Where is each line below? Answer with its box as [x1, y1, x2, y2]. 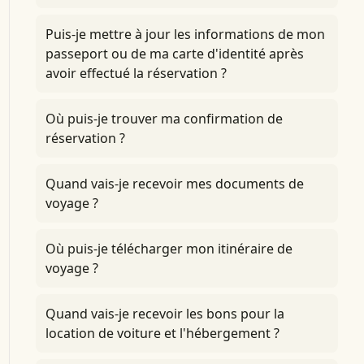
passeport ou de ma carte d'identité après [45, 45, 304, 63]
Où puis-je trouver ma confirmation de [45, 110, 283, 128]
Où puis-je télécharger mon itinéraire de [45, 240, 292, 258]
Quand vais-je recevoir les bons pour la [45, 305, 284, 323]
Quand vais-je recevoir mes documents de [45, 175, 304, 193]
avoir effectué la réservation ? [45, 64, 227, 82]
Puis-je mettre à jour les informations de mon [45, 25, 325, 43]
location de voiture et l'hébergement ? [45, 324, 279, 342]
